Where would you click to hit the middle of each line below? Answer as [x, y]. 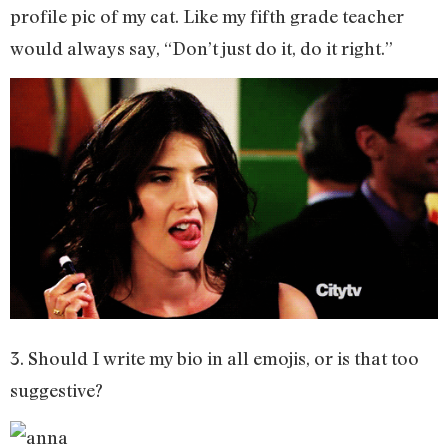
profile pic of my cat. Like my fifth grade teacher [207, 15]
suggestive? [56, 390]
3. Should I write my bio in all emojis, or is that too [214, 358]
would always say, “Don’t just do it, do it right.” [201, 47]
